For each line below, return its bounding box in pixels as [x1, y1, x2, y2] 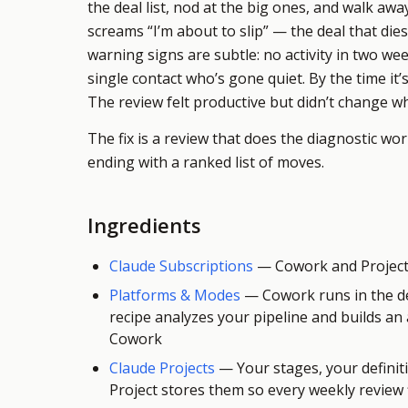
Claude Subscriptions [109, 256, 253, 276]
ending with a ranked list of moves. [87, 152, 324, 172]
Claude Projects [109, 358, 215, 378]
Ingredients [87, 211, 201, 239]
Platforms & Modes [109, 285, 240, 305]
